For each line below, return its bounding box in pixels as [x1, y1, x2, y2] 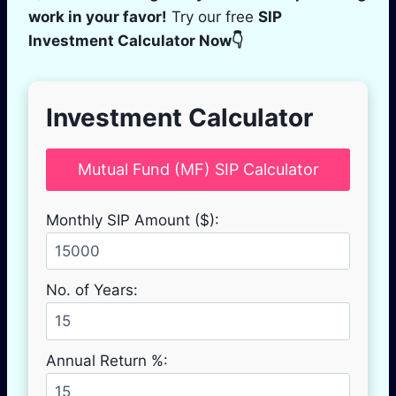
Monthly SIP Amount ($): [46, 210, 219, 229]
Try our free [167, 7, 258, 26]
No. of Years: [46, 281, 138, 300]
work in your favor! [28, 7, 167, 26]
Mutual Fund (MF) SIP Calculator [77, 159, 319, 179]
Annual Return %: [46, 351, 168, 369]
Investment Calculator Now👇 [28, 31, 244, 49]
